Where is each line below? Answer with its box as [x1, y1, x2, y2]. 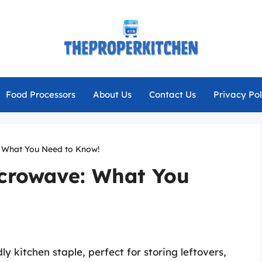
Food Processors [5, 89, 75, 100]
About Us [92, 89, 132, 100]
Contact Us [149, 89, 196, 100]
